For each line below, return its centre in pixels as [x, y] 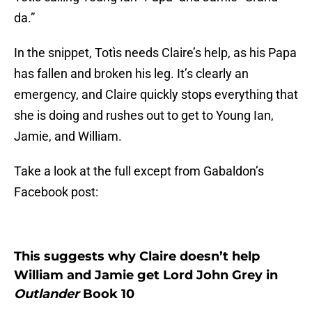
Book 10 [107, 294]
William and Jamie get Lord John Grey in [146, 275]
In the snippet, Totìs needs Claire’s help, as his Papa [155, 53]
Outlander [47, 294]
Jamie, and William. [68, 136]
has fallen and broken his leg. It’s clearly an [131, 74]
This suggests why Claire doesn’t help [137, 257]
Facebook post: [56, 192]
